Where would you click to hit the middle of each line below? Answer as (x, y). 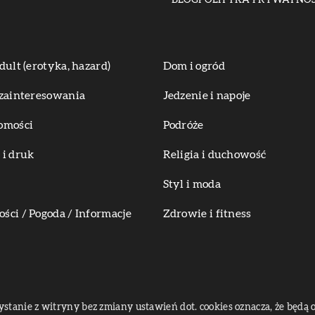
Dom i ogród (194, 66)
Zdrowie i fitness (207, 214)
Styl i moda (192, 184)
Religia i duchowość (214, 155)
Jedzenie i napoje (207, 96)
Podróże (183, 125)
